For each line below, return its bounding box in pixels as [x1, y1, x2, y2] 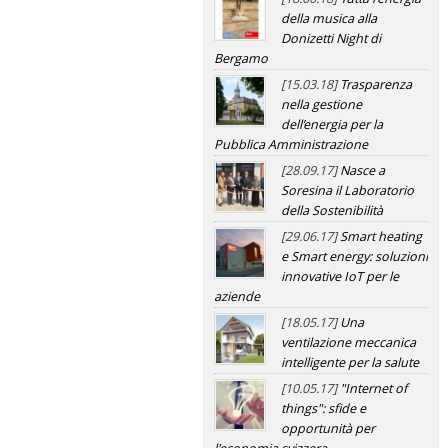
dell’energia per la [280, 116, 383, 133]
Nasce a [339, 162, 385, 179]
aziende [213, 288, 260, 305]
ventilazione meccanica [280, 334, 416, 351]
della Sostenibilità [280, 202, 383, 219]
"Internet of [339, 380, 407, 397]
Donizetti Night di [280, 30, 381, 47]
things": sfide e [280, 400, 366, 417]
